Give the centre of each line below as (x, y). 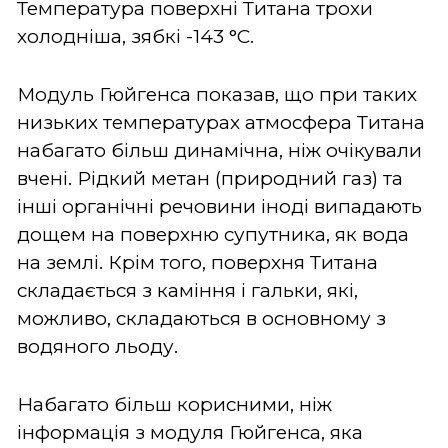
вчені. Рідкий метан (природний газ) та (210, 178)
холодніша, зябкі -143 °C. (135, 36)
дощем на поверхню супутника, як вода (213, 234)
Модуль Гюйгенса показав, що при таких (217, 94)
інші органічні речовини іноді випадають (219, 206)
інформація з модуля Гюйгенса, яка (190, 432)
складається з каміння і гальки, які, (187, 290)
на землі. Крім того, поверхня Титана (197, 262)
